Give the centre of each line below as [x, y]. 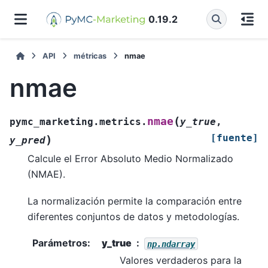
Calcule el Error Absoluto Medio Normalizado [130, 159]
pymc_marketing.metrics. [78, 122]
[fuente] [234, 138]
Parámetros [60, 243]
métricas [90, 56]
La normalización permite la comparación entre [135, 201]
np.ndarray [171, 244]
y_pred [28, 141]
